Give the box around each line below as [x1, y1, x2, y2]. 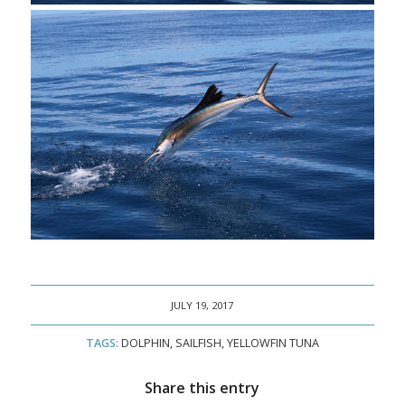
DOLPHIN [120, 334, 170, 351]
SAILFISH [174, 334, 221, 351]
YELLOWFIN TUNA [226, 334, 319, 351]
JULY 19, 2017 [171, 297, 234, 312]
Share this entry [145, 377, 260, 398]
